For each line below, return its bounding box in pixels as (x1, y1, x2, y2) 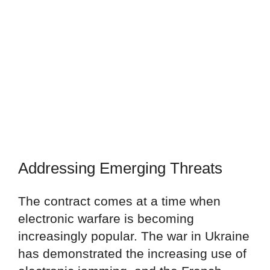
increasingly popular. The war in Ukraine (18, 228, 250, 243)
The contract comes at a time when (18, 193, 221, 208)
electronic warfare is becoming (18, 211, 194, 225)
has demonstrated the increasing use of (18, 246, 246, 260)
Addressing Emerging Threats (18, 159, 222, 177)
